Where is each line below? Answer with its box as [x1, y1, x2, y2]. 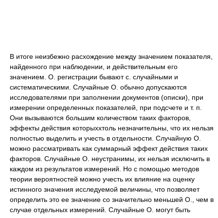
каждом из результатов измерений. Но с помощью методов [10, 165, 199, 173]
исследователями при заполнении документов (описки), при [10, 93, 203, 101]
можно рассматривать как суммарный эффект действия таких [10, 145, 208, 152]
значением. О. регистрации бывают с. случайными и [10, 73, 178, 81]
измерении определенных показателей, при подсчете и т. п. [10, 104, 202, 111]
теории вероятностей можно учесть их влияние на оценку [10, 175, 195, 183]
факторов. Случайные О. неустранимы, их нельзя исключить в [10, 155, 210, 163]
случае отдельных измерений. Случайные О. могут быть [10, 206, 190, 214]
